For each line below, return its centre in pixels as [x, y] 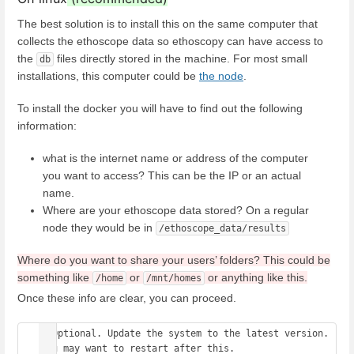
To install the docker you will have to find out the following [160, 108]
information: [47, 125]
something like [55, 278]
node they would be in [99, 228]
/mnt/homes [174, 279]
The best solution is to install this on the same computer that [168, 23]
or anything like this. [256, 278]
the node [221, 75]
